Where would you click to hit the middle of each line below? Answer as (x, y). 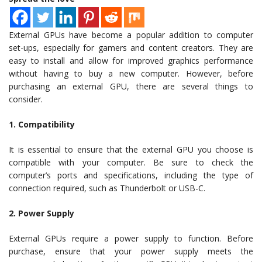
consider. (26, 99)
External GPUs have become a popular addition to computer (131, 35)
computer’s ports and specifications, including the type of (131, 175)
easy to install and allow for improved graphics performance (131, 61)
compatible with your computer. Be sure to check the (131, 163)
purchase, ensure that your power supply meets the (131, 251)
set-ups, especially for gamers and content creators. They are (131, 48)
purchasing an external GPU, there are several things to (131, 87)
